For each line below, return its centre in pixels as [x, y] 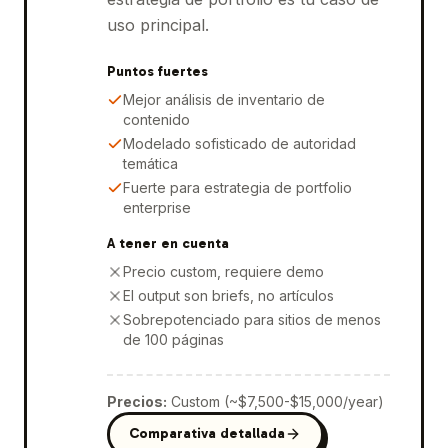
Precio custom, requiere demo [223, 271]
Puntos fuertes [157, 71]
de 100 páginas [173, 339]
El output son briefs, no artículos [228, 295]
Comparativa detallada [207, 433]
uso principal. [157, 24]
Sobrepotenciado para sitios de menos [251, 319]
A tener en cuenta [167, 243]
